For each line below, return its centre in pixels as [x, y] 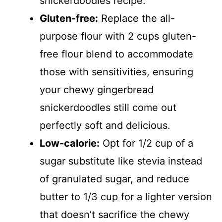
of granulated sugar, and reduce [114, 179]
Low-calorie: [70, 143]
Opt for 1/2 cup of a [146, 143]
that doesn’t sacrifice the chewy [114, 214]
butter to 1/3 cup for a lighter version [126, 196]
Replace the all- [137, 18]
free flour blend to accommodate [116, 54]
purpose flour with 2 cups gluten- [118, 36]
